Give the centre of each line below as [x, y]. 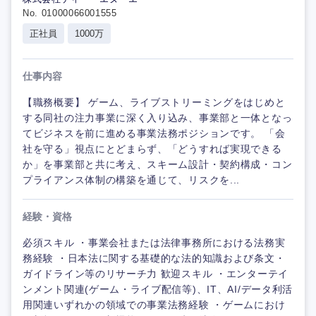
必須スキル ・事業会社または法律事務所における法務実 [154, 243]
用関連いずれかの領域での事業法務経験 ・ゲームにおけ [154, 305]
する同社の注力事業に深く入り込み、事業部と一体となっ [158, 118]
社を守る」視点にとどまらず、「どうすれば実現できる [152, 149]
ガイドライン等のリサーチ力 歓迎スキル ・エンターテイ [156, 274]
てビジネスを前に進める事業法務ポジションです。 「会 [154, 134]
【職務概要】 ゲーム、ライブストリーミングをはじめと [154, 103]
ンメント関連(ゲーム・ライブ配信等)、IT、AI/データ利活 [158, 290]
